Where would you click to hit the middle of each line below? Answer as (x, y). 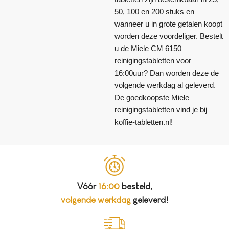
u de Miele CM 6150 (148, 49)
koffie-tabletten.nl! (144, 122)
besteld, (136, 186)
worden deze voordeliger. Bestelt (169, 36)
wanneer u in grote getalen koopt (168, 24)
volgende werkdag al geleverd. (165, 85)
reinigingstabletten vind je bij (161, 110)
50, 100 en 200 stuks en (154, 12)
